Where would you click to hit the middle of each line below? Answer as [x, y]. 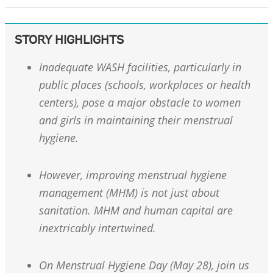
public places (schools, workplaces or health [145, 85]
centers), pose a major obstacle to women [140, 102]
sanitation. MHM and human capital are [136, 210]
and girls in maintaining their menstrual [136, 120]
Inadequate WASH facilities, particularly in [140, 67]
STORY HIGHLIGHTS [69, 41]
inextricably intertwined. [97, 228]
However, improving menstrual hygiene [133, 175]
